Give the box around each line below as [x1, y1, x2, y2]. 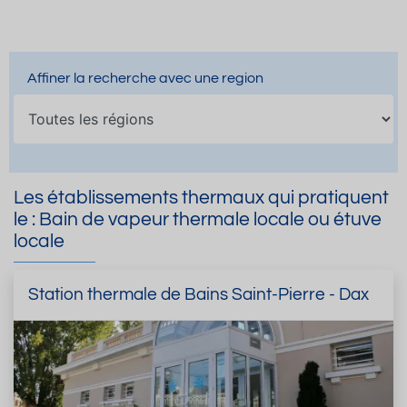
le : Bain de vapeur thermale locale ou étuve [14, 210, 382, 230]
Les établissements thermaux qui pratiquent [14, 188, 389, 208]
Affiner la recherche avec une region [27, 71, 263, 86]
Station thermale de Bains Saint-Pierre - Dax [28, 284, 369, 303]
